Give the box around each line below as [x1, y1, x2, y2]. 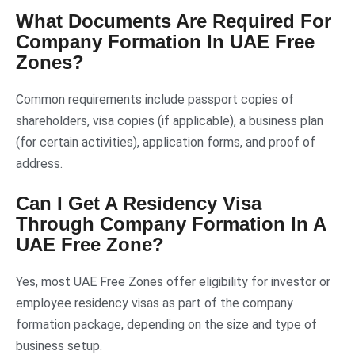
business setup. [16, 338, 102, 353]
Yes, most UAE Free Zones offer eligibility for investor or [16, 273, 330, 289]
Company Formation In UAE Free [16, 30, 315, 52]
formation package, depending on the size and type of [16, 316, 317, 332]
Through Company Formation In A [16, 212, 326, 235]
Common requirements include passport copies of [16, 91, 294, 107]
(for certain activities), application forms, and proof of [16, 134, 315, 150]
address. [16, 155, 63, 171]
